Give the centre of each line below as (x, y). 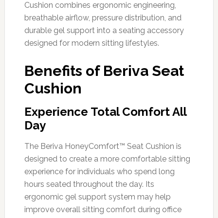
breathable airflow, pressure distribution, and (103, 18)
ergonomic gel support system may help (97, 197)
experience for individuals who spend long (99, 171)
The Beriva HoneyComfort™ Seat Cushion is (103, 146)
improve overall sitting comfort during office (103, 209)
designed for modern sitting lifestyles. (91, 43)
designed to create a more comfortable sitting (107, 159)
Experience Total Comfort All (105, 111)
